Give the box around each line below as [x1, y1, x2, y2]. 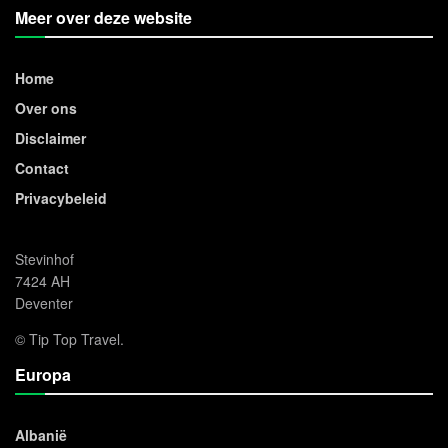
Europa [15, 363, 71, 387]
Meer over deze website [15, 6, 192, 30]
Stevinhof [15, 249, 74, 270]
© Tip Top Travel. [15, 329, 124, 350]
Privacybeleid [15, 188, 107, 209]
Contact [15, 158, 69, 179]
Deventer [15, 293, 73, 314]
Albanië [15, 425, 67, 446]
